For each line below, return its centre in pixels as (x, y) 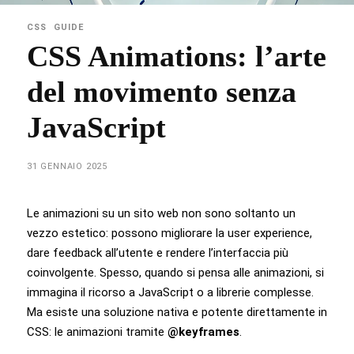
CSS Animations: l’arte (177, 56)
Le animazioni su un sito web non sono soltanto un (161, 213)
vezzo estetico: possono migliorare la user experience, (169, 233)
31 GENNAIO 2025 (67, 167)
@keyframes (203, 331)
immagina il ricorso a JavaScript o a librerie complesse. (170, 292)
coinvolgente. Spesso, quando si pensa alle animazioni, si (175, 272)
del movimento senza (162, 92)
